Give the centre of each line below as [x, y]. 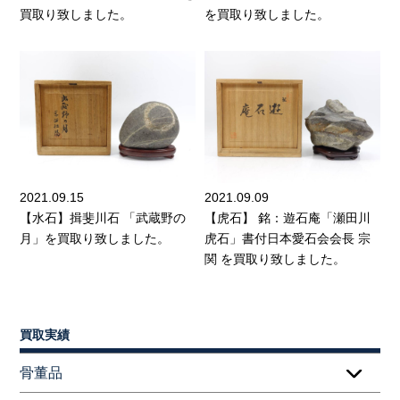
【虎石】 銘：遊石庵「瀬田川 [287, 217]
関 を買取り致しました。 [275, 258]
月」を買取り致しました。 [95, 238]
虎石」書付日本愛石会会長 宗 [287, 238]
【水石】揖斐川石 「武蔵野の [103, 217]
